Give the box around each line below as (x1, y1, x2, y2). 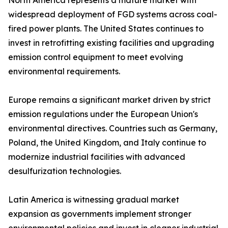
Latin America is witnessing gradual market (8, 194, 179, 205)
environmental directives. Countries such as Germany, (8, 123, 217, 134)
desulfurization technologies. (8, 166, 121, 177)
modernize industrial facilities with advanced (8, 152, 185, 162)
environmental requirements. (8, 66, 120, 77)
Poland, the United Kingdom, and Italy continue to (8, 137, 206, 148)
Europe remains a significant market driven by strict (8, 95, 211, 105)
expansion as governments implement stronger (8, 209, 191, 219)
